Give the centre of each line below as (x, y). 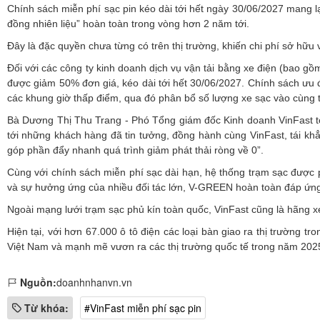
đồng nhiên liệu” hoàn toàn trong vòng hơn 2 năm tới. (128, 24)
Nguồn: (38, 282)
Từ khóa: (46, 308)
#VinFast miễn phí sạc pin (143, 308)
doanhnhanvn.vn (94, 282)
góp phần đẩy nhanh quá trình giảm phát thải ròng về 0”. (135, 150)
